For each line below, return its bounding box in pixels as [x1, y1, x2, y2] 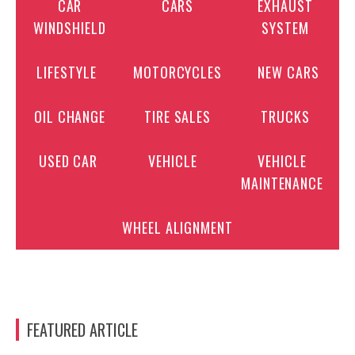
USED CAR [38, 151, 98, 171]
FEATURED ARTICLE [27, 318, 138, 342]
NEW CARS [258, 62, 319, 82]
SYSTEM [261, 17, 309, 38]
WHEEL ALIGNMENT [122, 217, 233, 238]
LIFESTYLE [36, 62, 97, 82]
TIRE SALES [144, 106, 211, 127]
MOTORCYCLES [133, 62, 222, 82]
